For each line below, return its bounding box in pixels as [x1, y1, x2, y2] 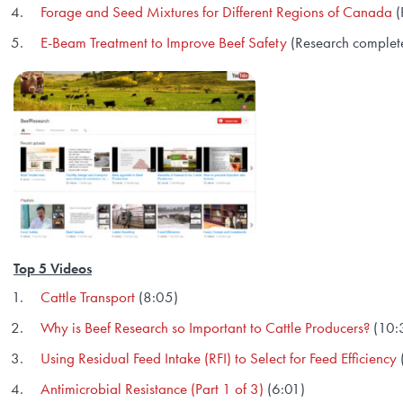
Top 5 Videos [13, 259, 92, 278]
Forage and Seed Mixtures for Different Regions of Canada [40, 2, 392, 22]
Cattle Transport [40, 287, 135, 307]
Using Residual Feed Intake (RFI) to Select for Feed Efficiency [40, 348, 397, 368]
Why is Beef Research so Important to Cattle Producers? [40, 318, 373, 337]
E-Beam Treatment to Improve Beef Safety [40, 32, 287, 52]
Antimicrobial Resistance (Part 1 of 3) [40, 379, 264, 399]
